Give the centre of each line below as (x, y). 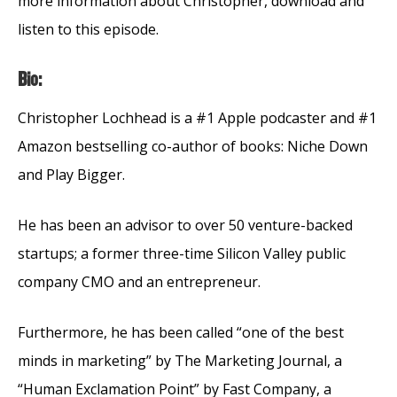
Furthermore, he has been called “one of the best (181, 332)
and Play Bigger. (71, 174)
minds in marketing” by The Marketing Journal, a (180, 360)
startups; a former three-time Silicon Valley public (182, 253)
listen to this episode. (88, 29)
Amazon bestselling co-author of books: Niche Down (193, 146)
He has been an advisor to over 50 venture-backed (185, 225)
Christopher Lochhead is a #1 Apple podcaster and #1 (197, 117)
